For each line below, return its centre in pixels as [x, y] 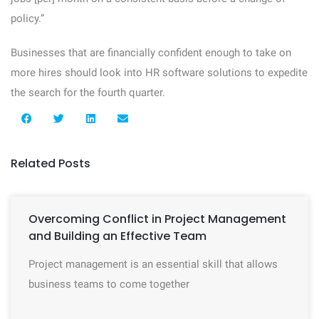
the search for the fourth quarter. [88, 93]
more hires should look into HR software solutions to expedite [159, 73]
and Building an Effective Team [117, 236]
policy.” [27, 19]
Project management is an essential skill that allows [153, 264]
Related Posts [51, 163]
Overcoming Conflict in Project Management [157, 219]
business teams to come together [109, 284]
